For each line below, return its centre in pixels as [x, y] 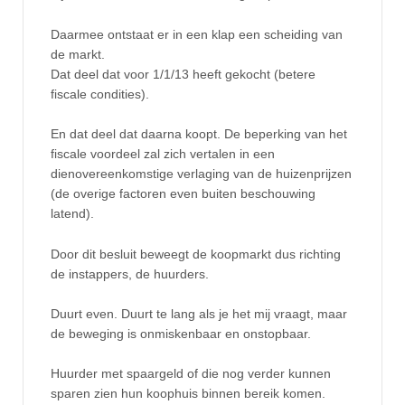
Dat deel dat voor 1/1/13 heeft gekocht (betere [183, 74]
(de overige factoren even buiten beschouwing [183, 194]
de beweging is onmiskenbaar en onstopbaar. [181, 334]
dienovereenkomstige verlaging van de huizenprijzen [201, 174]
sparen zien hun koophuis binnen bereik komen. [188, 394]
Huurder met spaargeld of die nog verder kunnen [191, 374]
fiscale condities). [100, 94]
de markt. [78, 54]
